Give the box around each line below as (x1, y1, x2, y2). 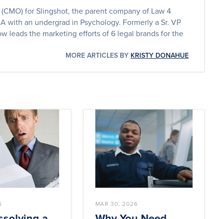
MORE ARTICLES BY (66, 50, 131, 60)
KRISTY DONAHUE (131, 50, 189, 60)
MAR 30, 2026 (95, 199, 138, 208)
